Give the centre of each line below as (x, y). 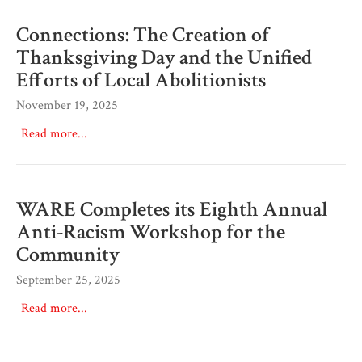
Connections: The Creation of (143, 34)
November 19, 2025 (67, 105)
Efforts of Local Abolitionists (141, 80)
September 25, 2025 (68, 280)
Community (68, 254)
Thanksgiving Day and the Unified (164, 57)
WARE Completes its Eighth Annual (172, 209)
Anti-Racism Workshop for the (151, 232)
